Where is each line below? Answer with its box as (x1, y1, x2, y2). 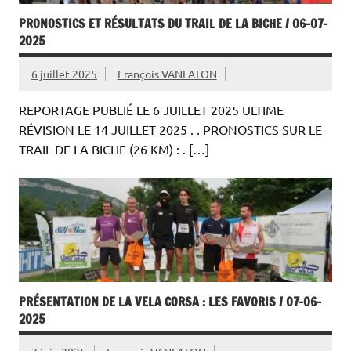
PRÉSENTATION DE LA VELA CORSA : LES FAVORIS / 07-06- (19, 293, 321, 311)
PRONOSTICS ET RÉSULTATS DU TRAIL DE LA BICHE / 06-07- (19, 14, 327, 32)
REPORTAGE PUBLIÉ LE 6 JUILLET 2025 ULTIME (19, 102, 284, 118)
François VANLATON (117, 66, 217, 81)
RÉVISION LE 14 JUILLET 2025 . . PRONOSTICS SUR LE (19, 121, 322, 138)
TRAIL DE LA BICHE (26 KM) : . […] (19, 141, 209, 157)
